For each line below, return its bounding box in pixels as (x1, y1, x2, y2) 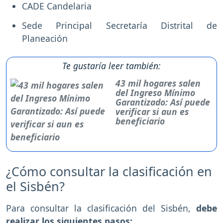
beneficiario (115, 115, 165, 127)
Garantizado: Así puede (115, 96, 211, 108)
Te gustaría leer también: (62, 60, 161, 72)
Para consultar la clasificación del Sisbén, (6, 202, 191, 214)
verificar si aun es (115, 106, 189, 117)
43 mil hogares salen (115, 77, 201, 89)
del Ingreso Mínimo (115, 87, 196, 99)
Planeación (22, 32, 68, 44)
